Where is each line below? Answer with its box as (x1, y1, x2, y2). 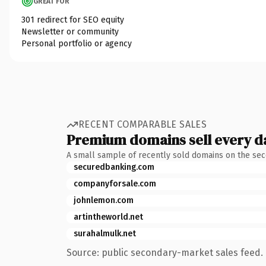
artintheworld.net (74, 211, 143, 222)
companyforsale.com (74, 178, 156, 189)
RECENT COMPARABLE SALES (78, 119, 207, 130)
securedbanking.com (74, 161, 154, 172)
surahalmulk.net (74, 228, 136, 239)
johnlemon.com (74, 195, 134, 205)
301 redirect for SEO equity (21, 14, 124, 25)
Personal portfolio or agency (21, 38, 132, 49)
